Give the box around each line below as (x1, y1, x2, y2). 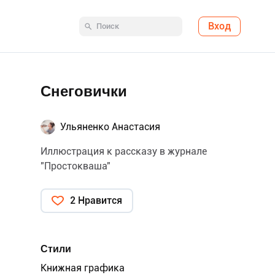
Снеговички (41, 83, 127, 100)
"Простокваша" (41, 160, 110, 172)
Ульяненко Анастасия (60, 121, 160, 133)
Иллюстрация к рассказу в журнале (41, 145, 207, 157)
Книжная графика (41, 262, 125, 274)
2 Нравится (70, 195, 122, 206)
